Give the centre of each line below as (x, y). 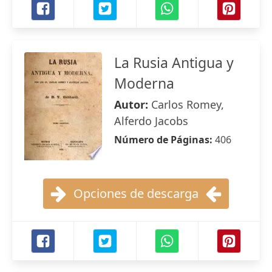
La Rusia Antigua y (174, 63)
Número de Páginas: (165, 140)
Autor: (133, 104)
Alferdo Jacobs (151, 121)
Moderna (144, 83)
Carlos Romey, (188, 104)
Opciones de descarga (136, 193)
